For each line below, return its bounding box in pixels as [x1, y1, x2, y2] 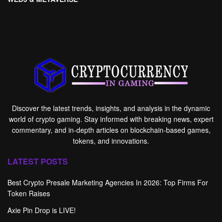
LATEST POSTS [7, 156, 68, 167]
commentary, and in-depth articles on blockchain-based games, [11, 125, 211, 135]
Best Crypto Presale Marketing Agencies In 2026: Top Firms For [7, 177, 208, 187]
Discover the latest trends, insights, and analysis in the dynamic [12, 103, 210, 113]
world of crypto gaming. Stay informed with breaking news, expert [8, 114, 214, 124]
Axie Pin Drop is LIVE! [7, 205, 76, 215]
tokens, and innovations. [73, 136, 149, 146]
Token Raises [7, 188, 50, 198]
